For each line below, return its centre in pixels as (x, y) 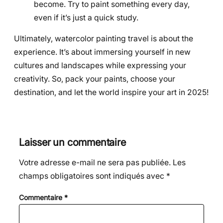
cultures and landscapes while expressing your (100, 66)
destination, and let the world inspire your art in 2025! (111, 93)
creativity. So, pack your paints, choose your (95, 79)
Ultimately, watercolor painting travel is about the (104, 39)
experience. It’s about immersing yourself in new (102, 52)
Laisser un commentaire (72, 142)
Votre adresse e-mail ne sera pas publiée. (95, 163)
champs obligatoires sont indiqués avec (93, 176)
